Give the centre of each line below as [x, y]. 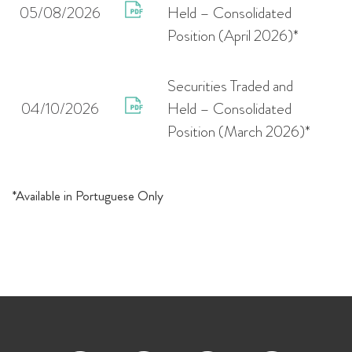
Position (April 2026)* [233, 36]
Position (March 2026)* [239, 132]
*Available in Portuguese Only [88, 196]
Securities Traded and [230, 86]
